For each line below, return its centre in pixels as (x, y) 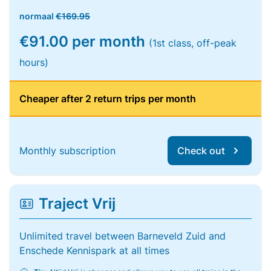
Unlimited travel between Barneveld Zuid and (122, 236)
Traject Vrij (77, 204)
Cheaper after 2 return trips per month (108, 99)
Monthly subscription (67, 151)
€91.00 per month (84, 41)
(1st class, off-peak (193, 43)
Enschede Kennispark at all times (94, 250)
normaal (38, 16)
